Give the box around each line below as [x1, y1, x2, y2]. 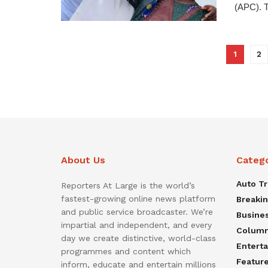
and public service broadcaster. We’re [61, 207, 213, 217]
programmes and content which [61, 246, 191, 257]
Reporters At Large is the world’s [61, 181, 195, 191]
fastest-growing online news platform [61, 194, 215, 204]
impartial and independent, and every [61, 220, 212, 230]
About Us [61, 154, 105, 166]
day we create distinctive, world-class [61, 233, 216, 243]
